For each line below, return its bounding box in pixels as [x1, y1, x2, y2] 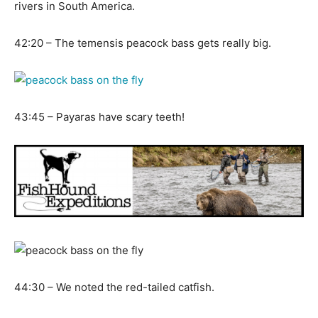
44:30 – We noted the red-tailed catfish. [14, 280, 214, 295]
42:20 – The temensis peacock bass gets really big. [14, 36, 271, 50]
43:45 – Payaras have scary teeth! [14, 110, 185, 124]
